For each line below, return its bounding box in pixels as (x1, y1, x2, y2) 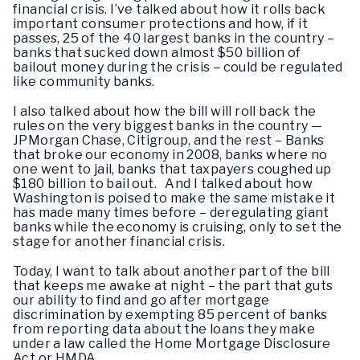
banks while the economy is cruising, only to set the (13, 219, 342, 235)
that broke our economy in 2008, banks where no (13, 146, 328, 162)
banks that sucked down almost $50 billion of (13, 44, 301, 60)
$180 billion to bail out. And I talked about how (13, 175, 313, 191)
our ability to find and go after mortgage (13, 292, 270, 309)
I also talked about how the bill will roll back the (13, 103, 317, 119)
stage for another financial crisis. (13, 233, 225, 249)
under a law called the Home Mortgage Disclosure (13, 336, 331, 352)
